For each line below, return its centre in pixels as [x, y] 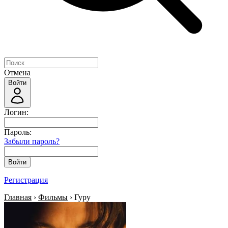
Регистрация [26, 180]
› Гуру [79, 197]
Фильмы [53, 197]
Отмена [17, 73]
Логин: [16, 112]
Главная [18, 197]
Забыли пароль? [32, 141]
